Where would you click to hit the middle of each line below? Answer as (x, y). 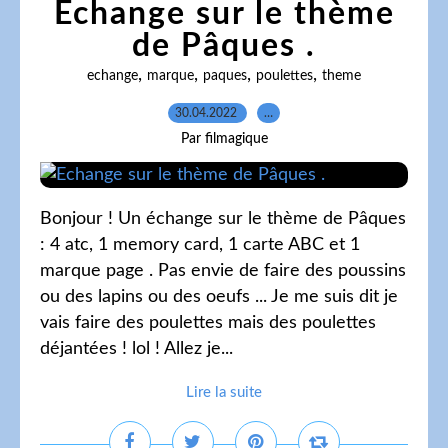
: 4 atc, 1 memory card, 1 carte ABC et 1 (200, 245)
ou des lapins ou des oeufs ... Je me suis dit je (219, 297)
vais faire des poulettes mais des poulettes (208, 323)
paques (225, 76)
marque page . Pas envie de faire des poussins (223, 271)
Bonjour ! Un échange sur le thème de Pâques (223, 219)
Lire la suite (224, 392)
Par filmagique (224, 139)
